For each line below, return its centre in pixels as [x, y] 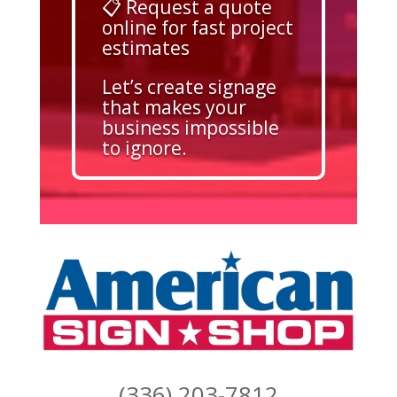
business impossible [190, 128]
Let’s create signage [189, 87]
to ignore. [144, 148]
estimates [145, 48]
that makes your [174, 108]
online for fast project [197, 28]
